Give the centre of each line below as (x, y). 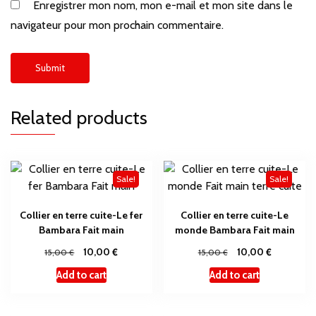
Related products (79, 118)
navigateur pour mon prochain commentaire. (117, 25)
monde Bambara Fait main (235, 230)
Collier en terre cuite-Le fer (81, 215)
